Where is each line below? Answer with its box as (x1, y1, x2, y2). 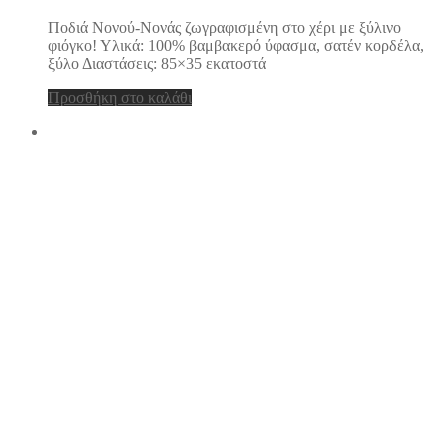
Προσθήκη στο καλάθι (48, 88, 192, 106)
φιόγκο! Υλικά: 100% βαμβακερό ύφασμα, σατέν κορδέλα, (48, 36, 424, 54)
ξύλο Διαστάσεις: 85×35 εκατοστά (48, 54, 266, 72)
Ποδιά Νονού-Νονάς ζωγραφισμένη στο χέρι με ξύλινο (48, 18, 401, 36)
